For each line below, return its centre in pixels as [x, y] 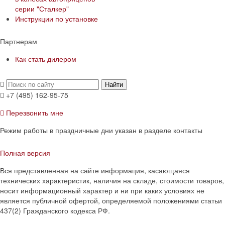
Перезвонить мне [35, 112]
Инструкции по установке [57, 18]
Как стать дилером [46, 59]
